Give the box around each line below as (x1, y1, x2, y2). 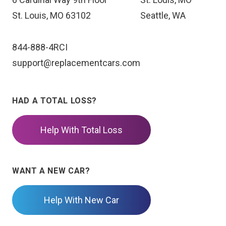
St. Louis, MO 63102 (12, 10, 91, 21)
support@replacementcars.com (12, 58, 140, 68)
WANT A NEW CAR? (12, 166, 90, 176)
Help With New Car (44, 195, 119, 205)
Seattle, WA (140, 10, 186, 21)
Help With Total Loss (40, 125, 123, 135)
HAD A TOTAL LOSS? (12, 96, 97, 105)
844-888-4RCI (12, 42, 68, 52)
